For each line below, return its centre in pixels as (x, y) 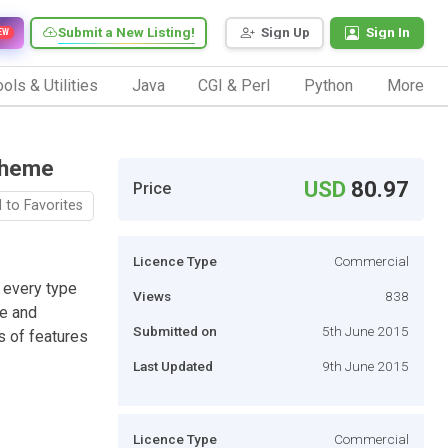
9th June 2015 (365, 365)
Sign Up (285, 32)
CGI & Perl (234, 85)
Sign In (388, 32)
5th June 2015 (365, 330)
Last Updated (173, 365)
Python (329, 85)
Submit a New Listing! (126, 32)
